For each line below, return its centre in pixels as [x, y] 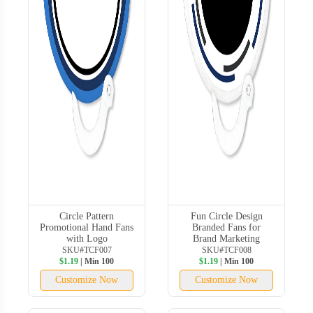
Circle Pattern [87, 216]
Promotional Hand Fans [87, 227]
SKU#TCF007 [87, 250]
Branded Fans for [226, 227]
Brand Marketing [226, 238]
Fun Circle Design [226, 216]
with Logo [87, 238]
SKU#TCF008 [226, 250]
